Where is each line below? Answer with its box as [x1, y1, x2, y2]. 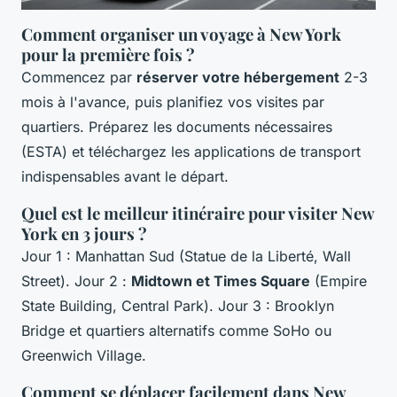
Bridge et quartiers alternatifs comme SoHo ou [21, 322, 331, 340]
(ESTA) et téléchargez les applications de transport [21, 143, 361, 161]
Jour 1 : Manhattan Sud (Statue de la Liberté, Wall [21, 247, 351, 266]
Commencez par [21, 68, 136, 87]
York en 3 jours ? [21, 222, 147, 245]
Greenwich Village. [21, 346, 146, 365]
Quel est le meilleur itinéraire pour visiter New [21, 202, 374, 225]
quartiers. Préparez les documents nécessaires [21, 118, 332, 136]
